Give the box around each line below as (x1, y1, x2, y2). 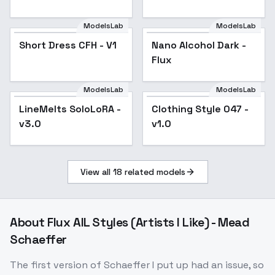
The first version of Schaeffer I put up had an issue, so (10, 258, 264, 272)
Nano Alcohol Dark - (152, 39, 246, 52)
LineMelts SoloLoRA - (19, 103, 121, 116)
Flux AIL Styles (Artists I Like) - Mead (47, 214, 250, 231)
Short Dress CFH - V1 (19, 39, 117, 52)
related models (122, 166, 185, 178)
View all (80, 166, 113, 178)
